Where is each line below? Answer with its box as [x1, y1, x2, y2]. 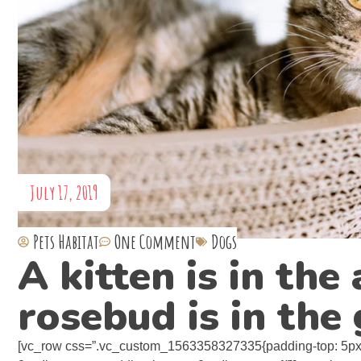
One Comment [114, 230, 196, 255]
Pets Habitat [33, 230, 99, 255]
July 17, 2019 [30, 180, 98, 205]
